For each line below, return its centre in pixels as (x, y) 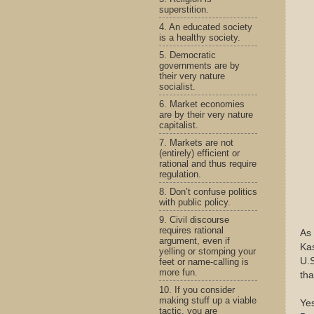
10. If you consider (197, 289)
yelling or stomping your (207, 251)
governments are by (199, 65)
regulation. (180, 174)
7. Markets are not (196, 142)
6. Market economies (202, 104)
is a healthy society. (200, 37)
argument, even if (194, 240)
